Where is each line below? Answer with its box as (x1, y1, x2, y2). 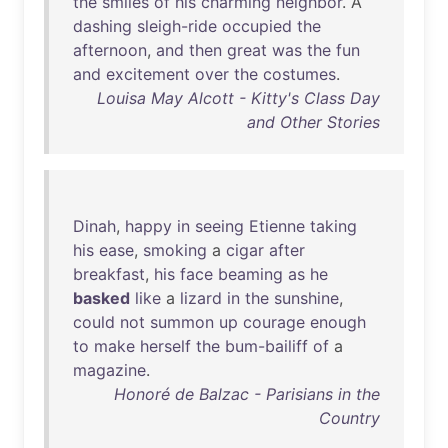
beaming (218, 264, 283, 284)
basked (73, 288, 130, 308)
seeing (195, 216, 244, 236)
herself (140, 336, 191, 356)
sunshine (274, 288, 339, 308)
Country (319, 408, 380, 428)
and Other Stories (247, 112, 380, 132)
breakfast (73, 264, 145, 284)
